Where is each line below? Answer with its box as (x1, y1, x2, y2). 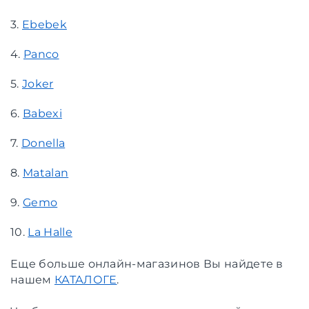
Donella (21, 136, 66, 150)
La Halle (28, 225, 72, 239)
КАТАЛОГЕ (54, 272, 117, 286)
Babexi (22, 106, 62, 120)
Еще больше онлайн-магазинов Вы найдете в (10, 257, 283, 270)
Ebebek (21, 17, 67, 31)
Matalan (22, 166, 69, 179)
